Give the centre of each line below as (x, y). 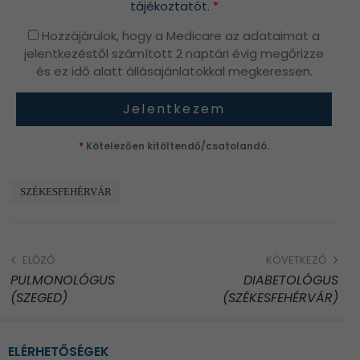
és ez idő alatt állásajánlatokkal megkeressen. (174, 71)
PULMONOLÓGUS (62, 280)
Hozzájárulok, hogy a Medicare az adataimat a (179, 35)
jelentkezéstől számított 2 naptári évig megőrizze (174, 53)
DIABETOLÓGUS (290, 280)
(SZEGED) (39, 298)
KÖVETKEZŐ (296, 260)
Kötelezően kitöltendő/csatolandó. (176, 145)
